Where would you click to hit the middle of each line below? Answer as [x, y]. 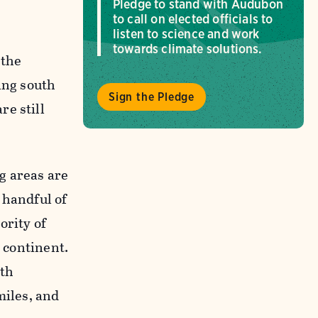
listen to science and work [186, 34]
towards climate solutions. [187, 49]
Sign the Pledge [151, 97]
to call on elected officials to [193, 19]
